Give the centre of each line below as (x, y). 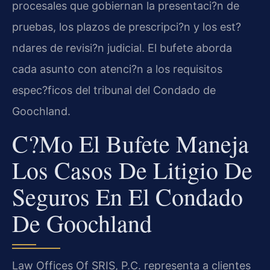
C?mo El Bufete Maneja (130, 143)
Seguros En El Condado (127, 196)
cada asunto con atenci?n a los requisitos (117, 69)
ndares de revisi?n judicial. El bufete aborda (122, 48)
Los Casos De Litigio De (132, 170)
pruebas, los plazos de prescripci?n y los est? (127, 27)
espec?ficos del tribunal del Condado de (114, 90)
